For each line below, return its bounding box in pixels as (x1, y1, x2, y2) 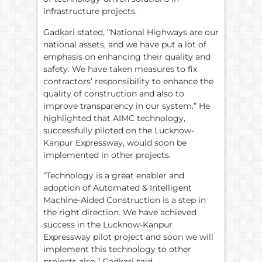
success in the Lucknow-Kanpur (43, 219, 173, 230)
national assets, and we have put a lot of (43, 39, 206, 50)
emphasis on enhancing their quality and (43, 51, 211, 62)
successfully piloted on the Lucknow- (43, 125, 194, 136)
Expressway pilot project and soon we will (43, 232, 213, 243)
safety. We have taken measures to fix (43, 63, 197, 74)
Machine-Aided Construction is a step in (43, 195, 206, 206)
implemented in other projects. (43, 149, 171, 160)
